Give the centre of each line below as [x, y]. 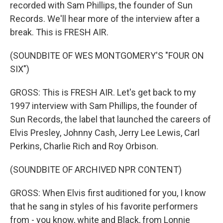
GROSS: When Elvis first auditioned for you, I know [108, 193]
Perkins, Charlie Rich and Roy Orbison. [84, 146]
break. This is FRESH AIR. [59, 32]
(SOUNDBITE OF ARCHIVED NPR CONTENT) [96, 169]
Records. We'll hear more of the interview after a [105, 19]
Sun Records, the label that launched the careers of [111, 119]
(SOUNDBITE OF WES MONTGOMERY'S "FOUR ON [107, 56]
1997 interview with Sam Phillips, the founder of [104, 106]
